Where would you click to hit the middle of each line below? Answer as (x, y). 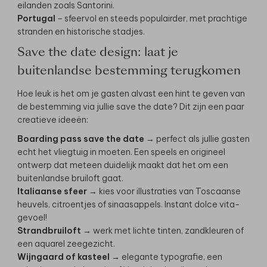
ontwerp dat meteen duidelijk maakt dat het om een (123, 165)
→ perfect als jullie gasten (197, 139)
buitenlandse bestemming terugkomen (129, 72)
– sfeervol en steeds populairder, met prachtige (151, 19)
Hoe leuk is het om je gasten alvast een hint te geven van (131, 94)
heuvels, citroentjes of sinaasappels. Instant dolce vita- (129, 205)
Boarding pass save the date (81, 139)
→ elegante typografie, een (166, 257)
